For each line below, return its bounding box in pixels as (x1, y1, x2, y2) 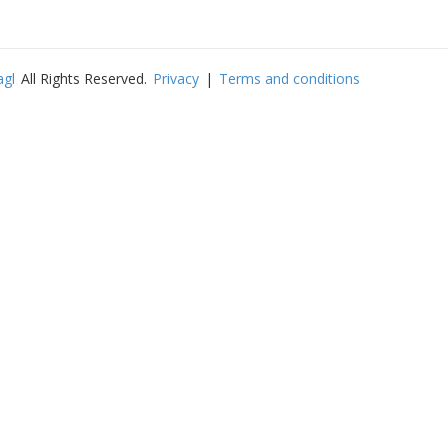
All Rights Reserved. (21, 69, 147, 88)
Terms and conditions (219, 69, 360, 88)
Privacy (153, 69, 199, 88)
